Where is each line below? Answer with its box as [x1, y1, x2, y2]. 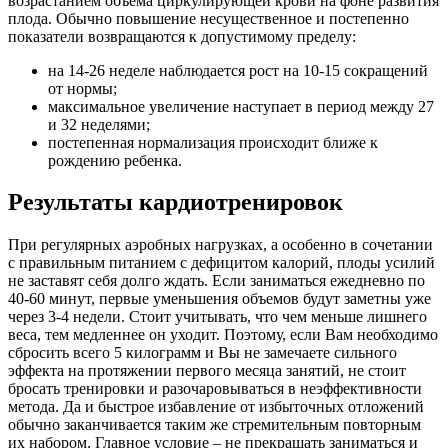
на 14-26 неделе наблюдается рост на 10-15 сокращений [48, 61, 428, 79]
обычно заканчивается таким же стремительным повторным [8, 416, 421, 434]
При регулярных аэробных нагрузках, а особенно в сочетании [8, 236, 433, 254]
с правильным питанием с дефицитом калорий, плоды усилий [8, 254, 435, 272]
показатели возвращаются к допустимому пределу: [8, 27, 356, 45]
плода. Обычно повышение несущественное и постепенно [8, 9, 409, 27]
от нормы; [48, 79, 117, 97]
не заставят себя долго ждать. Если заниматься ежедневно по [8, 272, 425, 290]
